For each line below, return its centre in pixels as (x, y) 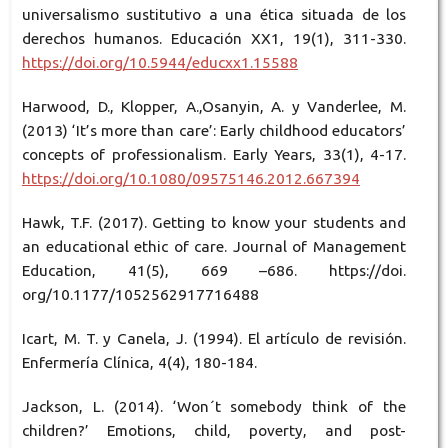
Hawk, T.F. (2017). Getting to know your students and (214, 223)
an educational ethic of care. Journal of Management (214, 247)
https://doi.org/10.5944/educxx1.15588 (159, 63)
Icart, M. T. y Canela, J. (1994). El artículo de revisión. (214, 339)
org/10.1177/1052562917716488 (140, 295)
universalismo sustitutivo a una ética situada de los (214, 15)
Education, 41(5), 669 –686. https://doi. (214, 271)
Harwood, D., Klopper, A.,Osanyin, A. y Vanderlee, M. (214, 107)
